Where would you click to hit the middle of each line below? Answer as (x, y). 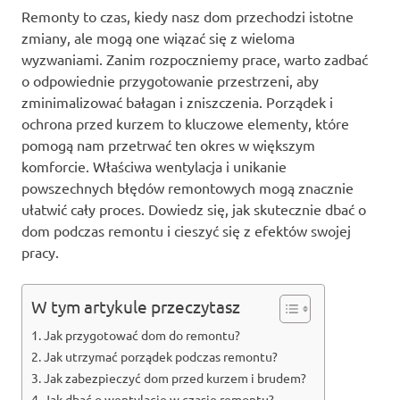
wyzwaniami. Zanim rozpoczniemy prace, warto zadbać (195, 58)
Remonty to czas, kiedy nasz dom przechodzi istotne (187, 16)
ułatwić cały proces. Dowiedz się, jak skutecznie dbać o (194, 208)
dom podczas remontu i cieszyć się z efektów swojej (186, 230)
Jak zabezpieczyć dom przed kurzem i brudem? (175, 377)
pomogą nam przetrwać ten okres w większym (168, 144)
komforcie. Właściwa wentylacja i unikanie (154, 166)
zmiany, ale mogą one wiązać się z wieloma (158, 37)
